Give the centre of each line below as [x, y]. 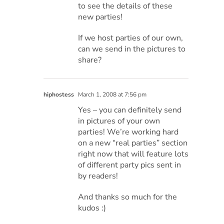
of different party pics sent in [130, 165]
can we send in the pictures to [132, 49]
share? [90, 60]
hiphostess [59, 94]
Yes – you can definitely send [130, 110]
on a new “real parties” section [133, 143]
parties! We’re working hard [128, 132]
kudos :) [92, 208]
